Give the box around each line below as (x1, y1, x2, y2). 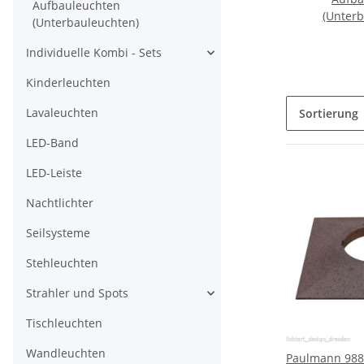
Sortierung (299, 106, 358, 122)
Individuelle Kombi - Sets (26, 45, 162, 61)
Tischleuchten (26, 315, 102, 331)
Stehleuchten (26, 255, 98, 271)
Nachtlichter (26, 195, 93, 211)
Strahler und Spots (26, 285, 128, 301)
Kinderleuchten (26, 75, 110, 91)
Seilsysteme (26, 225, 90, 241)
